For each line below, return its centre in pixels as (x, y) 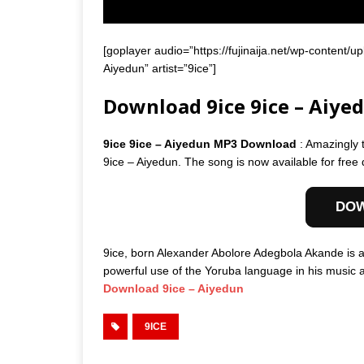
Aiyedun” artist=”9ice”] (160, 68)
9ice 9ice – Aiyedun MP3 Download (201, 143)
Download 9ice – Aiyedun (173, 288)
